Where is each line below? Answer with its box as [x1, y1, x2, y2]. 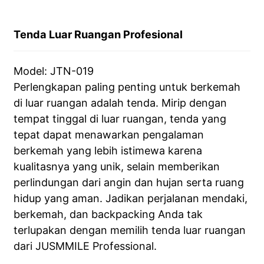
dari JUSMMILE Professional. [13, 240, 157, 252]
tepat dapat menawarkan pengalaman [13, 128, 204, 141]
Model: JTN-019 [13, 65, 94, 77]
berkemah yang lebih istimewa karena [13, 144, 202, 157]
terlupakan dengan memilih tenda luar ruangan [13, 224, 246, 236]
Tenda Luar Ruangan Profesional [13, 28, 183, 41]
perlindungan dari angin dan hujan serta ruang [13, 176, 244, 189]
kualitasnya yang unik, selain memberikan [13, 160, 220, 173]
